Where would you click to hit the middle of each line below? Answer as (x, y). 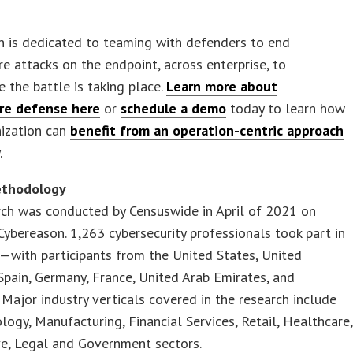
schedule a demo (174, 108)
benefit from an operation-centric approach (207, 130)
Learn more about (222, 86)
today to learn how (286, 108)
